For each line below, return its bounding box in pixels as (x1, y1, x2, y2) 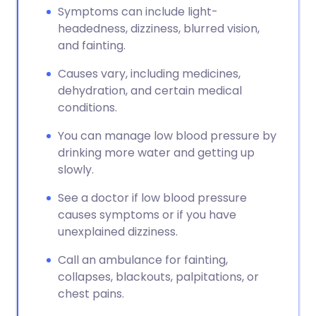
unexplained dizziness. (58, 224, 178, 240)
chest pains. (58, 286, 124, 302)
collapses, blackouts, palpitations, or (58, 269, 259, 285)
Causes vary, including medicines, (58, 66, 241, 82)
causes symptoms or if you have (58, 207, 236, 223)
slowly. (58, 162, 94, 178)
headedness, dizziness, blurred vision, (58, 20, 260, 37)
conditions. (58, 99, 117, 116)
